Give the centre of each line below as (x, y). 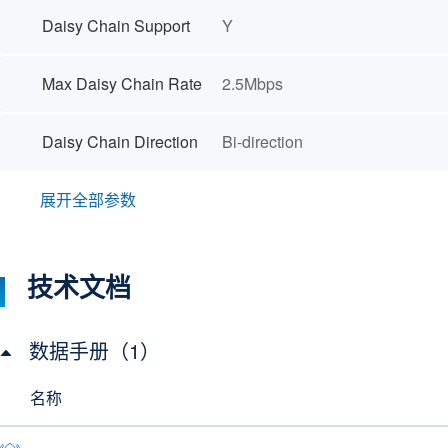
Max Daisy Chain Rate (122, 83)
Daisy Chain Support (116, 25)
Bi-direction (262, 141)
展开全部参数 (88, 199)
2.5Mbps (252, 83)
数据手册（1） (94, 350)
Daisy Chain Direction (120, 141)
